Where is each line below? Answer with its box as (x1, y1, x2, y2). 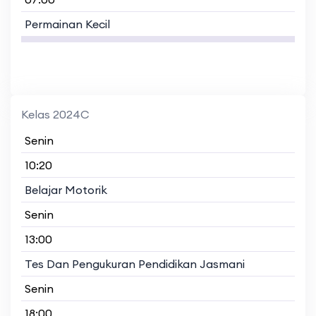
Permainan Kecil (25, 16, 110, 31)
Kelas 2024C (21, 107, 90, 121)
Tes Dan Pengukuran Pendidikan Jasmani (25, 256, 245, 271)
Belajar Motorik (25, 182, 107, 197)
